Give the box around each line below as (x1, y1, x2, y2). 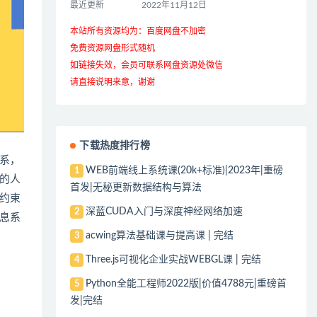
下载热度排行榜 (79, 140, 150, 151)
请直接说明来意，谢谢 (70, 77, 156, 86)
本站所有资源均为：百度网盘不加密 (70, 26, 207, 35)
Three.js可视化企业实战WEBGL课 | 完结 (85, 254, 261, 265)
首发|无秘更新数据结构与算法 (70, 182, 202, 192)
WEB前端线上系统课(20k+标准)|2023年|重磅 (85, 165, 283, 175)
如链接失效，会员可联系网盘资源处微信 (70, 60, 224, 69)
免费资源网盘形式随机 (70, 43, 156, 52)
